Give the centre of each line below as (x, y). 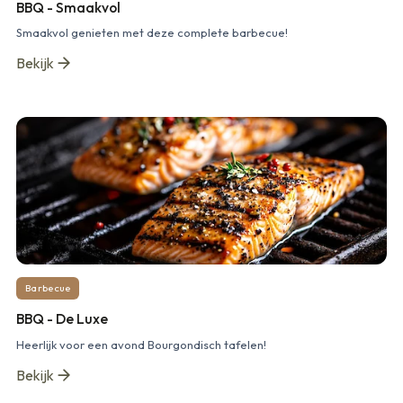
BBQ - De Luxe (62, 319)
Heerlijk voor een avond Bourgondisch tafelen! (141, 344)
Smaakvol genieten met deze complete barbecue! (152, 32)
